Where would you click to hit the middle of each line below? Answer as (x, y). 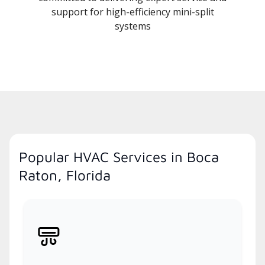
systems (132, 26)
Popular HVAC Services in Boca (119, 156)
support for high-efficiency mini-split (132, 12)
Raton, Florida (65, 175)
